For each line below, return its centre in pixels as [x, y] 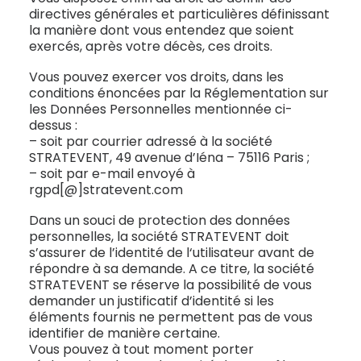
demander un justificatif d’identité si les [151, 301]
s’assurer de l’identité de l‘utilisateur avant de [172, 253]
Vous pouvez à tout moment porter [141, 349]
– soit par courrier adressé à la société [151, 141]
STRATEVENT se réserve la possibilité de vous [170, 285]
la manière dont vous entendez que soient [162, 30]
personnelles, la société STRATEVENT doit [159, 237]
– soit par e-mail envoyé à [112, 174]
